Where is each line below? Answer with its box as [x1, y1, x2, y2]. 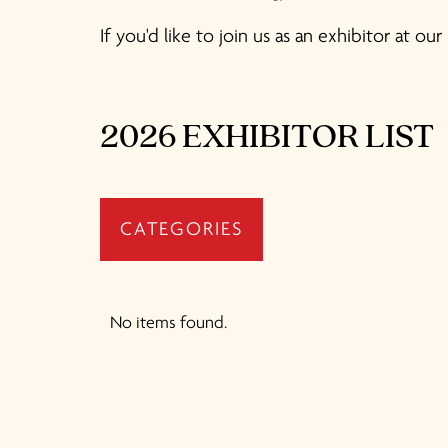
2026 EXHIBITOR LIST [100, 121, 434, 156]
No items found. [110, 314, 227, 333]
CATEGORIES [120, 220, 243, 240]
